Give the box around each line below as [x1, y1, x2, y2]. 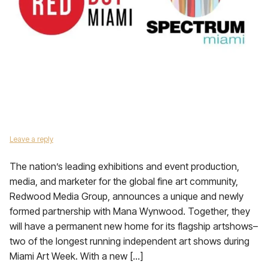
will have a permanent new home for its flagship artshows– [10, 220, 258, 232]
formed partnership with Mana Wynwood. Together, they [10, 205, 250, 217]
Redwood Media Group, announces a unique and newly [10, 190, 243, 202]
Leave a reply [10, 135, 53, 144]
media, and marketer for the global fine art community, [10, 175, 238, 187]
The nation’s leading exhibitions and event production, [10, 160, 239, 172]
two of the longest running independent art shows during [10, 235, 249, 247]
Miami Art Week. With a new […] [10, 250, 143, 262]
